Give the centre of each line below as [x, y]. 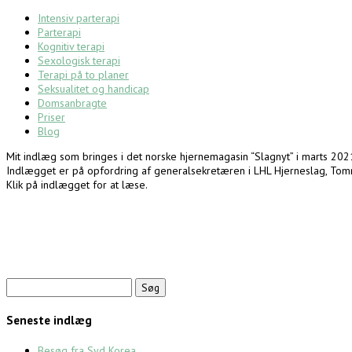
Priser [51, 117]
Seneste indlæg [49, 320]
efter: [18, 299]
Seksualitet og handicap [93, 89]
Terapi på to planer [83, 75]
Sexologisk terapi [79, 60]
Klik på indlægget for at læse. [77, 185]
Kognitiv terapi [71, 46]
